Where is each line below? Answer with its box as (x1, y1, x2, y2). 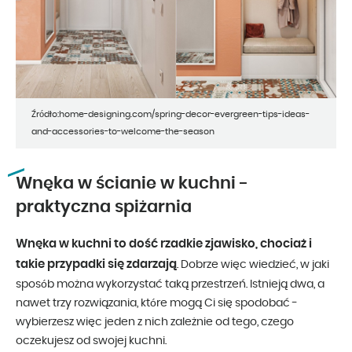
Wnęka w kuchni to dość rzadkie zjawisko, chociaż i (16, 238, 312, 251)
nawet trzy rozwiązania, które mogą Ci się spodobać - (16, 298, 298, 310)
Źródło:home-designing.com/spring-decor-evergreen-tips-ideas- (31, 110, 310, 119)
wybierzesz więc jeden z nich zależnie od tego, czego (16, 317, 294, 328)
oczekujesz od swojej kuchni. (16, 335, 167, 347)
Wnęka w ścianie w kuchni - (16, 175, 248, 192)
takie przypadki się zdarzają (16, 258, 177, 271)
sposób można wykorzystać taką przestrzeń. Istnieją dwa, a (16, 279, 324, 291)
